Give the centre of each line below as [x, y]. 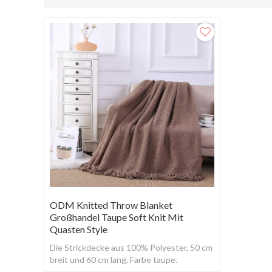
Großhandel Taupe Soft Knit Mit [117, 217]
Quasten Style [79, 229]
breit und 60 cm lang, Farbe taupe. [114, 260]
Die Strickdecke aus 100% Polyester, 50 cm [131, 248]
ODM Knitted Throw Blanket [111, 205]
